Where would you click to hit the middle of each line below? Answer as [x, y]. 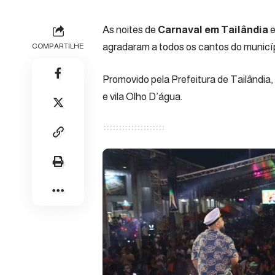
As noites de [130, 29]
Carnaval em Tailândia [214, 29]
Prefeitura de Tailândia [220, 80]
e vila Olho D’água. [142, 97]
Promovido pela [136, 80]
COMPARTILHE [58, 46]
